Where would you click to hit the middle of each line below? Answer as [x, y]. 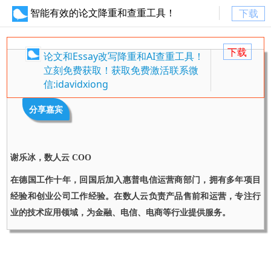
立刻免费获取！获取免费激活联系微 [121, 70]
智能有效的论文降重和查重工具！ [103, 13]
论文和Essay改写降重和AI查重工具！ [124, 56]
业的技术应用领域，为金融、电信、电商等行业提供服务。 [120, 213]
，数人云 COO [64, 158]
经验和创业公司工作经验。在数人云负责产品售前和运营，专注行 [135, 196]
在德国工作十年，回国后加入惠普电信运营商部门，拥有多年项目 [135, 180]
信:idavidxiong [76, 84]
